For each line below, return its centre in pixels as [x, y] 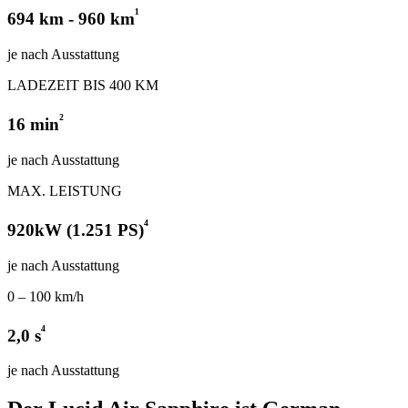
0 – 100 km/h [46, 296]
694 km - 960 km [71, 19]
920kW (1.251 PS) [76, 230]
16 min [33, 125]
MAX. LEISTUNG [65, 191]
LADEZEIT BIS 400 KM [83, 86]
